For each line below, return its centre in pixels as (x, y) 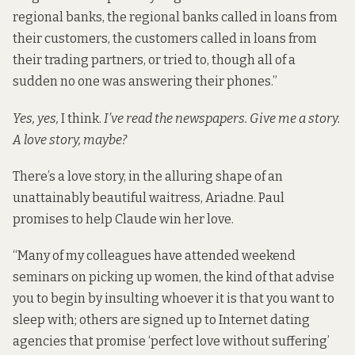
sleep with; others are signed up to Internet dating (161, 319)
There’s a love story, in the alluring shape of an (148, 176)
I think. (81, 118)
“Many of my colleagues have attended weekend (154, 255)
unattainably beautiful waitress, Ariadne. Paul (149, 197)
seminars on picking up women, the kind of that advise (174, 277)
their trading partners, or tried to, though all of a (154, 60)
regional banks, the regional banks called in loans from (175, 17)
